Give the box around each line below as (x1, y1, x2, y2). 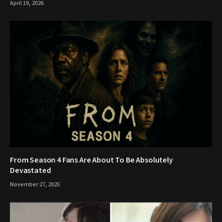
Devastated (10, 165, 51, 176)
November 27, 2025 (10, 180, 60, 189)
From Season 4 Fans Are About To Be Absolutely (10, 154, 173, 166)
